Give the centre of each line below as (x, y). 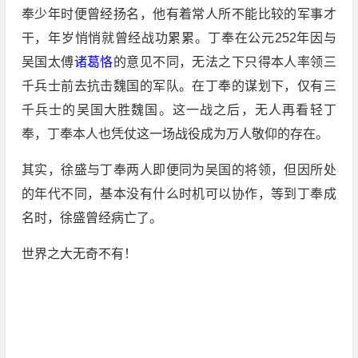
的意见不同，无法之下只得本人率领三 (225, 62)
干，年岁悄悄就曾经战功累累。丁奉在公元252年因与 (179, 38)
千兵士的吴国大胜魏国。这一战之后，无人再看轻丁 (179, 109)
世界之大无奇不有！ (79, 253)
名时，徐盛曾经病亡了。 (91, 217)
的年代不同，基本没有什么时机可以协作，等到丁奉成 (179, 193)
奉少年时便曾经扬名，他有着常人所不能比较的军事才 (179, 14)
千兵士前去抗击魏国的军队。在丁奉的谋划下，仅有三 (179, 86)
